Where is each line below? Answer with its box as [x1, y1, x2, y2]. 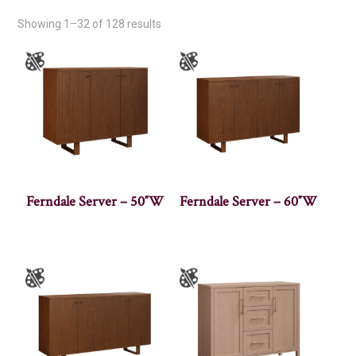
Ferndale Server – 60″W [180, 192, 318, 211]
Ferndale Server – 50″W [25, 192, 164, 211]
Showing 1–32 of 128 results [17, 17, 162, 30]
